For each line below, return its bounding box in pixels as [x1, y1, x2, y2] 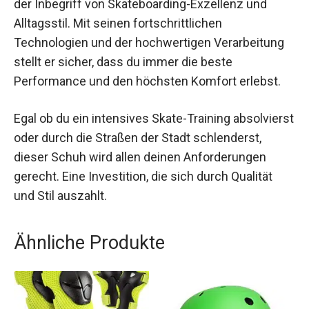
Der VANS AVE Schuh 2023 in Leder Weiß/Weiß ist [14, 30, 284, 45]
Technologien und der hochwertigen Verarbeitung [14, 88, 284, 103]
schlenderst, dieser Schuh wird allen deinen [14, 201, 252, 217]
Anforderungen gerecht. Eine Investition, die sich [14, 221, 279, 236]
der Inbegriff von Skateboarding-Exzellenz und [14, 49, 267, 64]
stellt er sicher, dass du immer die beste [14, 107, 232, 122]
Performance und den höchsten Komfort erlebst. [14, 126, 281, 141]
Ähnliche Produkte [14, 283, 165, 306]
